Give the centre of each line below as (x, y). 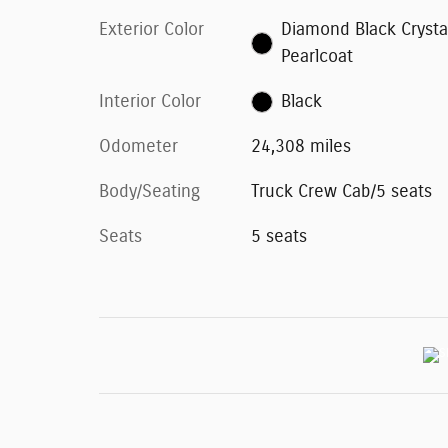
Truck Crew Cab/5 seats (341, 191)
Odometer (138, 146)
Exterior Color (151, 29)
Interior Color (150, 101)
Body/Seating (149, 191)
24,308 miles (300, 146)
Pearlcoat (317, 56)
